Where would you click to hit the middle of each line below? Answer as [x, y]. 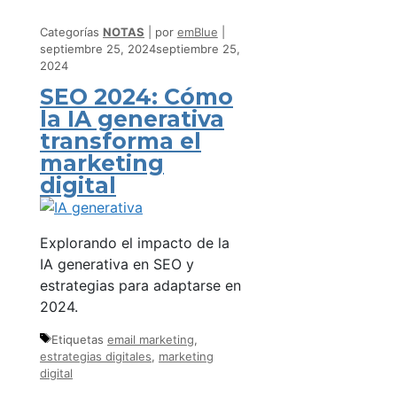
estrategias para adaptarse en [140, 285]
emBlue [197, 32]
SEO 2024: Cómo [136, 96]
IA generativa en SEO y [117, 264]
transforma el [121, 140]
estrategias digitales [96, 356]
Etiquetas [79, 339]
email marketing [151, 339]
